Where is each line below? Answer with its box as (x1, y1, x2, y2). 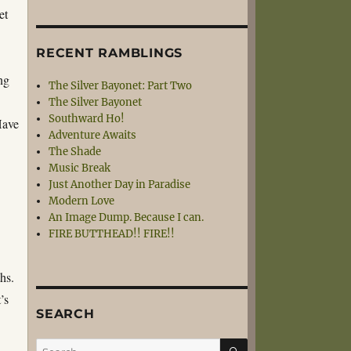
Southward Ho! (49, 112, 125, 125)
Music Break (49, 161, 111, 175)
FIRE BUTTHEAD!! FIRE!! (49, 227, 175, 241)
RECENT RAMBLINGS (36, 45, 183, 60)
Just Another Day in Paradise (49, 178, 191, 191)
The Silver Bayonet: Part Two (49, 79, 193, 92)
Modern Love (49, 194, 115, 208)
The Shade (49, 145, 102, 158)
